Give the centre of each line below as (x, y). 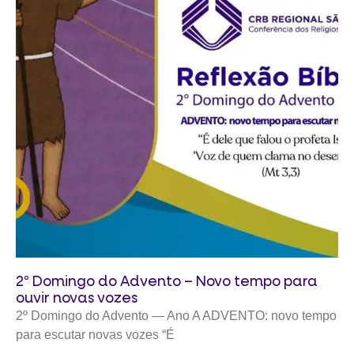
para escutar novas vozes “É (95, 334)
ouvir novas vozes (77, 298)
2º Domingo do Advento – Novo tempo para (167, 281)
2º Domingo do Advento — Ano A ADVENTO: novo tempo (176, 315)
